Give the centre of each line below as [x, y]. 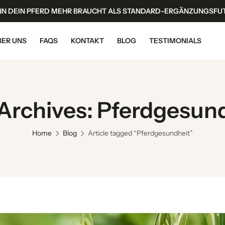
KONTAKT [87, 41]
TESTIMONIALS [175, 41]
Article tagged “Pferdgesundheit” [140, 133]
